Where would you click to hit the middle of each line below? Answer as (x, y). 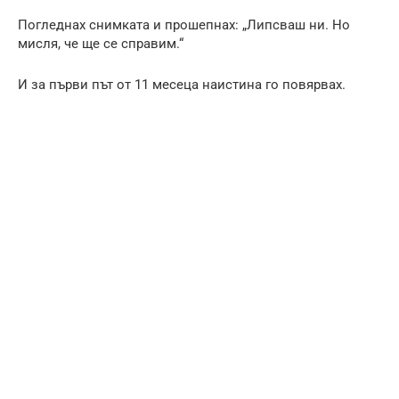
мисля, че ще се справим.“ (101, 43)
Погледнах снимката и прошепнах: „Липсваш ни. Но (184, 24)
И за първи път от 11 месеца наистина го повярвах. (182, 84)
